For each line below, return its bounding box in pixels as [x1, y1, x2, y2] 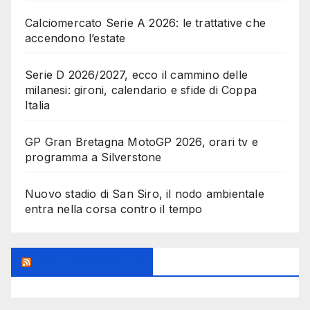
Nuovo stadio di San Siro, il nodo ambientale [25, 187, 264, 201]
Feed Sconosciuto [34, 254, 143, 270]
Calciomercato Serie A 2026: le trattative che [25, 16, 266, 30]
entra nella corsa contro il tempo [25, 202, 203, 217]
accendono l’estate [25, 31, 126, 46]
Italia [25, 98, 51, 113]
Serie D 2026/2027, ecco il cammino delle [25, 68, 248, 82]
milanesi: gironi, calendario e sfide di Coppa [25, 83, 257, 98]
